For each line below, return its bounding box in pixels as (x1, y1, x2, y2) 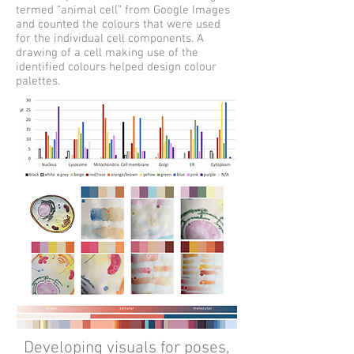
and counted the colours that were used (16, 17, 220, 32)
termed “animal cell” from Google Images (16, 3, 230, 17)
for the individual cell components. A (16, 32, 204, 46)
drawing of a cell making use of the (16, 46, 198, 60)
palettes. (16, 74, 60, 88)
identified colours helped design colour (16, 60, 217, 74)
